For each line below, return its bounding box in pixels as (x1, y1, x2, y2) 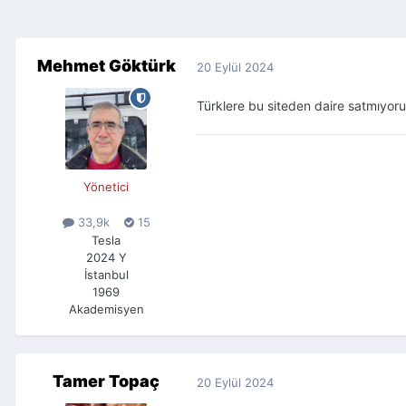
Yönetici (83, 179, 129, 195)
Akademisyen (68, 301, 144, 316)
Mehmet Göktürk (36, 56, 176, 76)
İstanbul (83, 266, 129, 282)
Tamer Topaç (53, 372, 159, 391)
